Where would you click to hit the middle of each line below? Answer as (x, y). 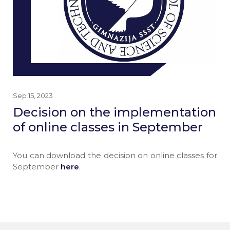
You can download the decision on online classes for (115, 156)
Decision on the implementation (114, 112)
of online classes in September (108, 127)
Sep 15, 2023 (33, 96)
